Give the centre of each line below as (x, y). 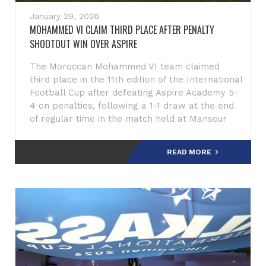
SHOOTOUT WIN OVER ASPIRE (83, 44)
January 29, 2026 (64, 16)
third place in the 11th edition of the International (136, 80)
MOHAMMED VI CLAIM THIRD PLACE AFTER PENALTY (122, 30)
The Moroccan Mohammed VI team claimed (125, 66)
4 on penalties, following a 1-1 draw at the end (132, 106)
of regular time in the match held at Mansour (128, 119)
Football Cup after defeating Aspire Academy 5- (134, 93)
